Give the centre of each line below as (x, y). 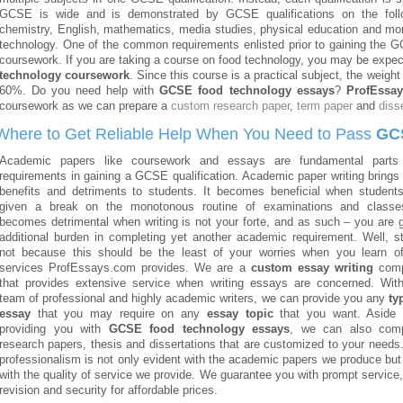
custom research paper (230, 106)
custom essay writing (312, 268)
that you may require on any (119, 314)
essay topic (240, 314)
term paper (325, 106)
